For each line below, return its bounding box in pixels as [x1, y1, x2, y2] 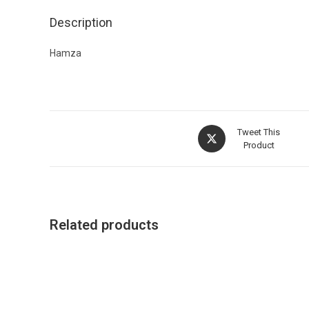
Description [50, 15, 112, 30]
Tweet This [237, 127, 281, 138]
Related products [50, 217, 159, 234]
